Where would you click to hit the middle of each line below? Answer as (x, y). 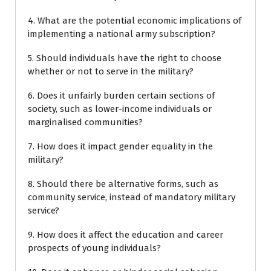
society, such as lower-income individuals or (120, 109)
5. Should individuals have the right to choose (125, 58)
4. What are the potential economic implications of (135, 20)
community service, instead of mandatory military (132, 197)
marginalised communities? (85, 122)
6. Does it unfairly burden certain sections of (121, 95)
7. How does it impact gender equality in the (120, 146)
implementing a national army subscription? (122, 34)
